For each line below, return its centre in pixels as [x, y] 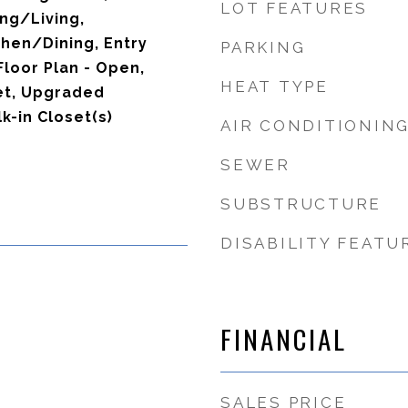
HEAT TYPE [275, 87]
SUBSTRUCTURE [301, 204]
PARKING [263, 47]
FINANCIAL [284, 338]
